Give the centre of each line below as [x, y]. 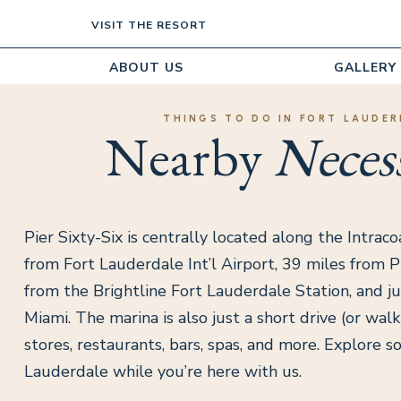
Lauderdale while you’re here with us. [162, 371]
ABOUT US [146, 68]
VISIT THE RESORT [149, 26]
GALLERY [366, 68]
